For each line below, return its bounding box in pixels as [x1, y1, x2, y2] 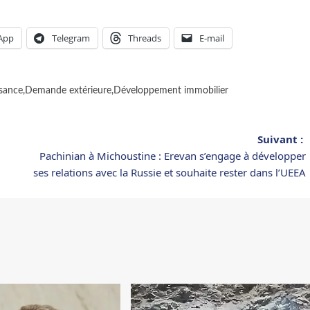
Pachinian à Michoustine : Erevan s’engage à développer [39, 148, 306, 163]
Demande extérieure [25, 85, 111, 95]
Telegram [52, 31, 90, 44]
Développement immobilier [113, 85, 228, 95]
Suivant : [257, 131, 306, 146]
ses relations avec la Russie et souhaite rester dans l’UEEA [33, 165, 306, 179]
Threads [128, 31, 161, 44]
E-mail [199, 31, 224, 44]
